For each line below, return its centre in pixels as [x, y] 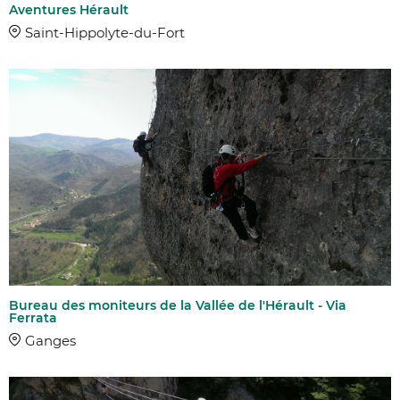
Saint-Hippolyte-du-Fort [105, 32]
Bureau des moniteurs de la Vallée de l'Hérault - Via [178, 306]
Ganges [50, 341]
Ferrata [33, 318]
